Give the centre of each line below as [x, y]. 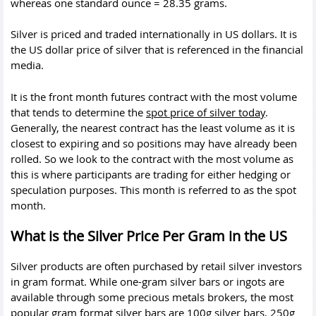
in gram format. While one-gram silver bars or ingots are [147, 281]
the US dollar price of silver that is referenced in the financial [157, 49]
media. [27, 65]
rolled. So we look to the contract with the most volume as [152, 158]
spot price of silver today [206, 112]
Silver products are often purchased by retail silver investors [156, 266]
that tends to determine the [78, 112]
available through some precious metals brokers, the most [152, 297]
